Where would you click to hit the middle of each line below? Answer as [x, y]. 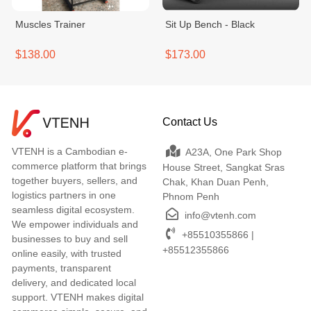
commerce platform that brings [79, 166]
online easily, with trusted [67, 253]
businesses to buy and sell [70, 239]
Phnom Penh [191, 196]
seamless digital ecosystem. [73, 210]
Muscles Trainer [50, 24]
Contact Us [190, 122]
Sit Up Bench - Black [210, 24]
